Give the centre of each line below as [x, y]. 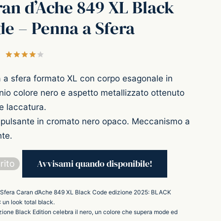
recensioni [153, 55]
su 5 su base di [102, 55]
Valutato [59, 55]
